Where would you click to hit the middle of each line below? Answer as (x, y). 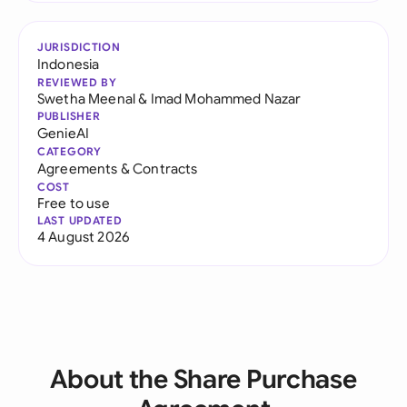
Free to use (74, 203)
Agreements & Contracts (118, 169)
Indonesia (69, 64)
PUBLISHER (69, 116)
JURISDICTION (79, 47)
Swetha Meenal (87, 99)
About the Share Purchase (203, 379)
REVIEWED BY (77, 82)
